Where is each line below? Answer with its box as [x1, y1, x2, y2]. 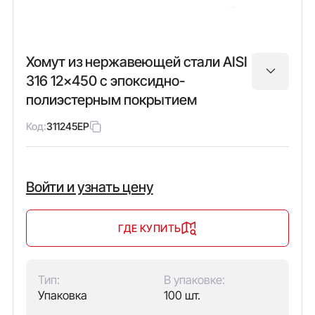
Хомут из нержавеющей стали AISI [25, 53, 247, 70]
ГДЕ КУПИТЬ [117, 221, 181, 234]
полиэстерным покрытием [25, 91, 197, 108]
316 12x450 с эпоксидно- [25, 72, 185, 89]
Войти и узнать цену [25, 179, 153, 196]
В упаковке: [163, 272, 225, 287]
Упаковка [38, 288, 88, 302]
